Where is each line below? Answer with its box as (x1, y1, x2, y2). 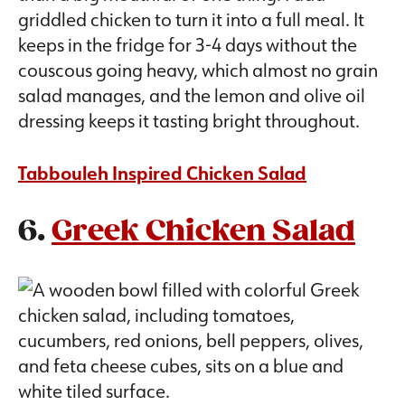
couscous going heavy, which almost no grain (18, 58, 378, 82)
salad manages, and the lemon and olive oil (18, 83, 365, 108)
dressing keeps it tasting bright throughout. (18, 108, 360, 133)
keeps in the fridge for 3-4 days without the (18, 33, 357, 57)
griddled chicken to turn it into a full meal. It (18, 7, 364, 32)
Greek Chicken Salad (52, 214, 355, 250)
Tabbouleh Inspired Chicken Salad (18, 161, 306, 185)
